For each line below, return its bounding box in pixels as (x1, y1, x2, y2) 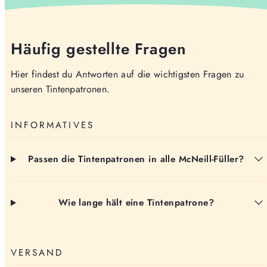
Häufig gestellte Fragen (11, 37, 187, 60)
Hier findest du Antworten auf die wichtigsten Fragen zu (11, 67, 244, 81)
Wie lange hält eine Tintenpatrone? (58, 196, 215, 210)
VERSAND (11, 246, 64, 260)
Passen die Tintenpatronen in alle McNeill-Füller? (28, 153, 244, 166)
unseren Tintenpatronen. (11, 82, 110, 96)
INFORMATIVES (11, 118, 94, 132)
